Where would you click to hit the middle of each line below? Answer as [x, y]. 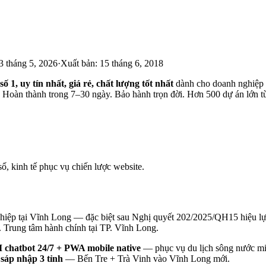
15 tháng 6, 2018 [132, 63]
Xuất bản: [79, 63]
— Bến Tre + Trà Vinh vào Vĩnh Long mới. [146, 258]
